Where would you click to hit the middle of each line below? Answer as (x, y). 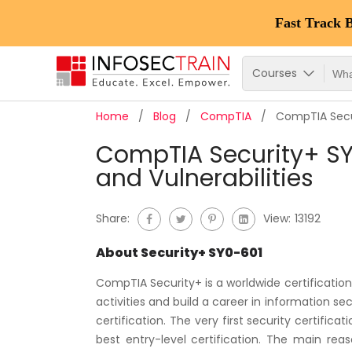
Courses (276, 73)
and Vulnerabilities (205, 178)
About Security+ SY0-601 (179, 253)
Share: (113, 218)
